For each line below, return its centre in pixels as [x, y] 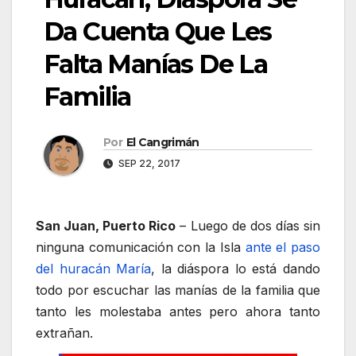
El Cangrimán [163, 142]
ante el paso [283, 247]
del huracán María [94, 268]
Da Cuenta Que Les [158, 31]
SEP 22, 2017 [148, 163]
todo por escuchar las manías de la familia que [178, 290]
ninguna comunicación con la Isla [141, 247]
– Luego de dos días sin [248, 225]
